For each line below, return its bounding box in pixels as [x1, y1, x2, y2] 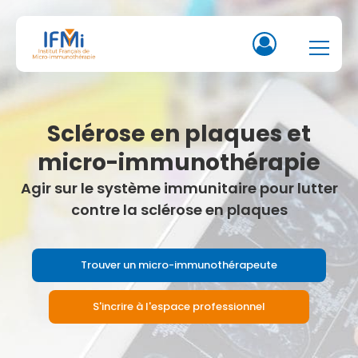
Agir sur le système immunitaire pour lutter [20, 178, 338, 198]
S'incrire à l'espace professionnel [92, 299, 265, 314]
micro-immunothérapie [38, 147, 320, 178]
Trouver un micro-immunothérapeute [81, 257, 277, 272]
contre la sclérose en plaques [70, 200, 288, 220]
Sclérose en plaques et [47, 118, 311, 149]
